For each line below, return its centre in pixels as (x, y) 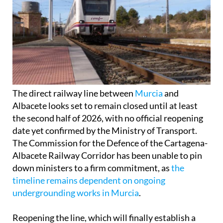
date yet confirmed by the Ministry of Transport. (105, 131)
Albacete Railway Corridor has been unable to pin (107, 156)
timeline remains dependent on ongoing (89, 180)
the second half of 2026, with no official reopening (108, 118)
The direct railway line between (74, 93)
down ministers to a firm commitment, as (92, 168)
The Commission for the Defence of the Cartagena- (110, 143)
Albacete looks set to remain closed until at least (105, 106)
